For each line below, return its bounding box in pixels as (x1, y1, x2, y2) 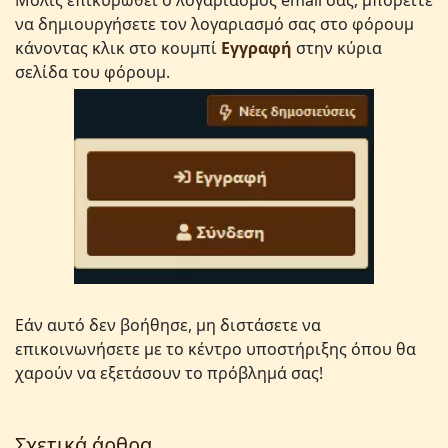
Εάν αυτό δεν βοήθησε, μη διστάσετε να (15, 314, 321, 337)
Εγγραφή (221, 37, 292, 59)
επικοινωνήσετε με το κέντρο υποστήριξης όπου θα (15, 338, 416, 361)
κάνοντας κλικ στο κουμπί (15, 37, 221, 59)
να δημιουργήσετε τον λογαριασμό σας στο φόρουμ (15, 13, 414, 35)
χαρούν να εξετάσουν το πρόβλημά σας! (15, 362, 323, 385)
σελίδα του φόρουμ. (15, 61, 170, 83)
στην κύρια (292, 37, 382, 59)
